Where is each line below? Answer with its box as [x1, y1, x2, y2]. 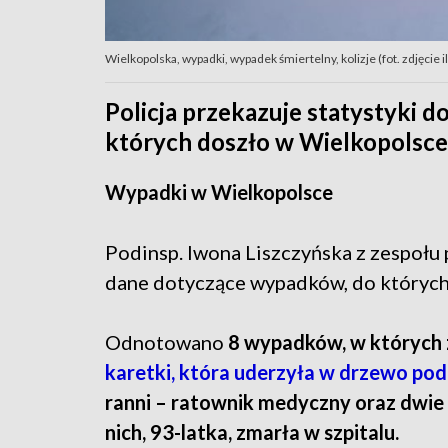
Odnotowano [105, 330, 224, 355]
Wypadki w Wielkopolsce [105, 180, 333, 205]
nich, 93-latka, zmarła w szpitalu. [105, 420, 399, 445]
